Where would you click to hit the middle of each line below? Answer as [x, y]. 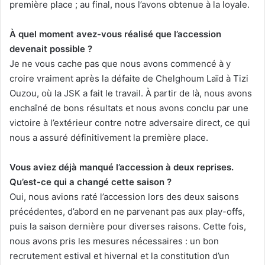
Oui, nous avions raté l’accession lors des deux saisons [124, 196]
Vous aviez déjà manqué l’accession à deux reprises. [122, 167]
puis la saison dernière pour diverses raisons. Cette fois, [128, 226]
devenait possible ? [51, 49]
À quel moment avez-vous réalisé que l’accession [115, 34]
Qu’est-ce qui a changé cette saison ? [91, 182]
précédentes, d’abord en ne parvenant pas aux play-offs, [127, 211]
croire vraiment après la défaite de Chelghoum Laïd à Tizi [129, 78]
